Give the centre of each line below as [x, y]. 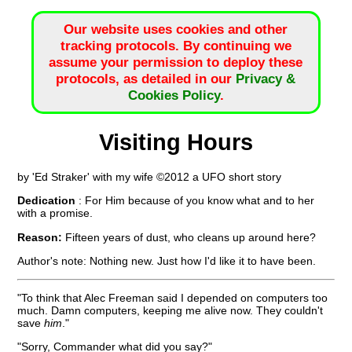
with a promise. [55, 213]
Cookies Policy [174, 95]
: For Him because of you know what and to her [197, 201]
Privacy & [266, 79]
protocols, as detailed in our [146, 79]
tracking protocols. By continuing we [176, 46]
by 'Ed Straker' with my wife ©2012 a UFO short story [150, 176]
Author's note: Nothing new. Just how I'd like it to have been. [167, 261]
